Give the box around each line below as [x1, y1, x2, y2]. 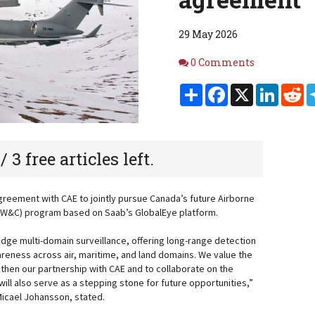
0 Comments [191, 56, 255, 69]
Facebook [228, 82, 274, 96]
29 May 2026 [179, 27, 238, 41]
